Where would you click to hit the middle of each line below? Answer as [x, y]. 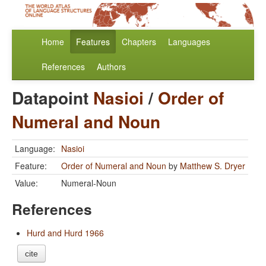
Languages [189, 42]
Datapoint [53, 98]
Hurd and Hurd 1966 [65, 233]
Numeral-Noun [89, 183]
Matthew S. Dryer [213, 166]
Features [93, 42]
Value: [26, 183]
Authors [111, 67]
